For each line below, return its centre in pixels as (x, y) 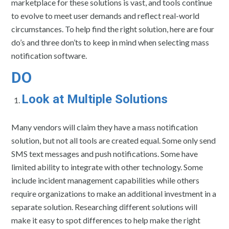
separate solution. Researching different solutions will (105, 207)
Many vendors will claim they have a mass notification (105, 127)
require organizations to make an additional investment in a (114, 193)
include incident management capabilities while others (106, 180)
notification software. (49, 55)
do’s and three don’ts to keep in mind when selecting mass (110, 42)
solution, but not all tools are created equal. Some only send (114, 140)
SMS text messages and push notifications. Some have (105, 153)
